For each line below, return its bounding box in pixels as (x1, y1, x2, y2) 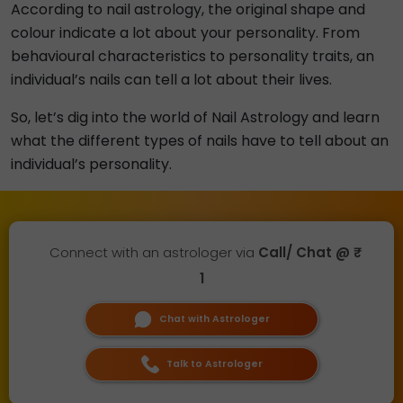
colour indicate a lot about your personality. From (11, 22, 360, 43)
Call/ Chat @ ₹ (258, 243, 354, 262)
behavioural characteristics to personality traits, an (11, 46, 374, 67)
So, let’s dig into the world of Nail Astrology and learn (11, 107, 380, 128)
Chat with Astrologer (158, 312, 270, 326)
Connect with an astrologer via (49, 243, 258, 262)
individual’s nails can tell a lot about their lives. (11, 69, 332, 90)
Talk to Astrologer (166, 357, 263, 371)
